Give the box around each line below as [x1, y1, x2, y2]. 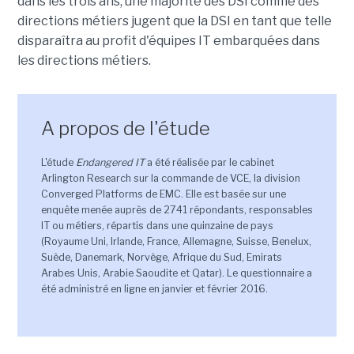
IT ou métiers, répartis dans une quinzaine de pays [40, 220, 273, 232]
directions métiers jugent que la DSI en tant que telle [17, 13, 332, 29]
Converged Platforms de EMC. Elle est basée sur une [40, 188, 286, 201]
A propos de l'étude [40, 117, 210, 141]
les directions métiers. [17, 53, 151, 69]
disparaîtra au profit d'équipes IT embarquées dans [17, 33, 320, 49]
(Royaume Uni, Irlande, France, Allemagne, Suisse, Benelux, [40, 235, 311, 248]
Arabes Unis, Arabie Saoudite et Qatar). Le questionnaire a [40, 267, 312, 280]
